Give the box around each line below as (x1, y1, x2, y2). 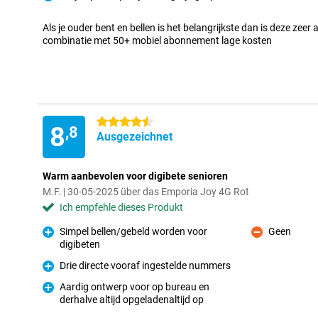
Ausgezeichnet (97, 130, 172, 143)
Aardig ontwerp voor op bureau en (60, 281, 209, 292)
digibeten (60, 238, 100, 250)
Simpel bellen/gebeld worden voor (60, 226, 207, 237)
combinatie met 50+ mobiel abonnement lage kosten (43, 35, 272, 46)
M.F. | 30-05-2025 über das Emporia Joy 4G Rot (43, 186, 249, 197)
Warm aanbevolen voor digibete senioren (43, 170, 228, 182)
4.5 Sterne (97, 116, 141, 128)
